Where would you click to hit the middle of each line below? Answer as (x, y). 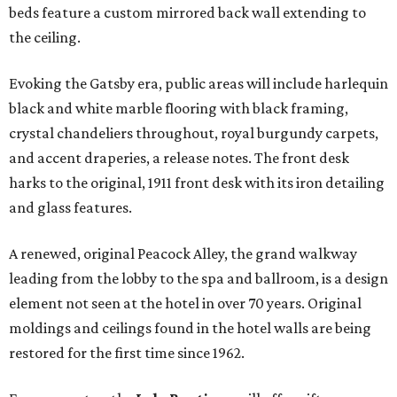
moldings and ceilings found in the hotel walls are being (190, 328)
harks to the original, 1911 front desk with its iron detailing (197, 183)
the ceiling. (45, 38)
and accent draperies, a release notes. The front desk (179, 158)
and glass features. (70, 208)
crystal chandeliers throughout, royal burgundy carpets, (194, 133)
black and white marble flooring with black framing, (179, 109)
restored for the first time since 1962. (127, 353)
